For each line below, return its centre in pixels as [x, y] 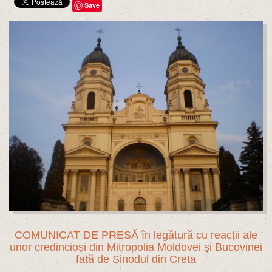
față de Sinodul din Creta [136, 260]
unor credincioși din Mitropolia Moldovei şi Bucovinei [136, 247]
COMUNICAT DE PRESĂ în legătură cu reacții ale [136, 235]
